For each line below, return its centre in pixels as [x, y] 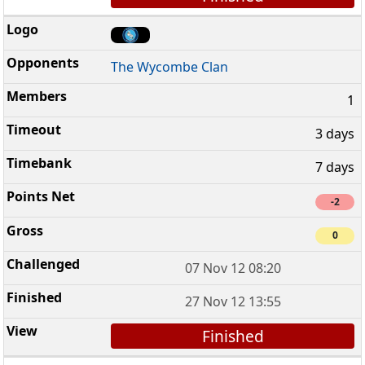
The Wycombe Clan [170, 67]
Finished [233, 336]
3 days [335, 134]
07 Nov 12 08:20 [233, 268]
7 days [335, 167]
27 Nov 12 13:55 [233, 301]
